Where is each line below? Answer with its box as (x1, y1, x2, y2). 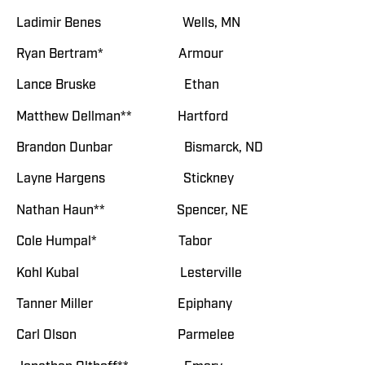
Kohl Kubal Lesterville (16, 264, 242, 281)
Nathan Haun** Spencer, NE (16, 201, 248, 218)
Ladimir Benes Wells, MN (16, 14, 240, 31)
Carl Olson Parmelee (16, 327, 235, 344)
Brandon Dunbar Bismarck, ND (16, 139, 263, 156)
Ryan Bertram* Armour (16, 45, 223, 62)
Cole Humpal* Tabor (16, 233, 212, 250)
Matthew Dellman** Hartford (16, 108, 228, 125)
